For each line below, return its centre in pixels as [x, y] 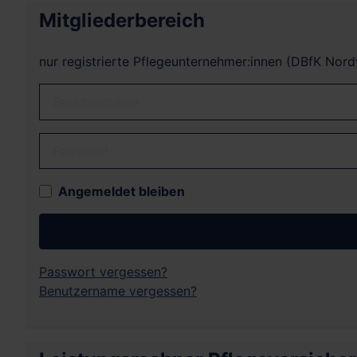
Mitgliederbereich [122, 21]
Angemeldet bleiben [122, 191]
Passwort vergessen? [103, 272]
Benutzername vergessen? [118, 291]
